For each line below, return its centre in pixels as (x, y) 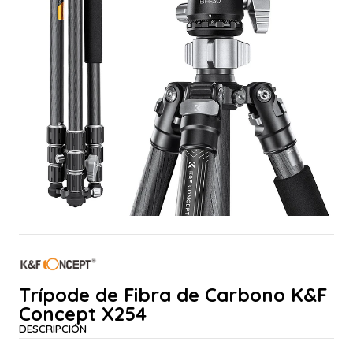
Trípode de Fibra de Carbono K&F (173, 294)
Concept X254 (83, 313)
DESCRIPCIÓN (53, 328)
